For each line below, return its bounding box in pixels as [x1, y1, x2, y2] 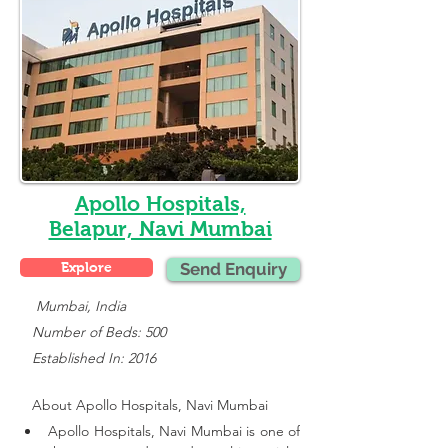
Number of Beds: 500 [20, 323, 166, 341]
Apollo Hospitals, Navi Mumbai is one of [48, 422, 300, 440]
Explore [61, 259, 112, 275]
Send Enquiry [180, 259, 287, 279]
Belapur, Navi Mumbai [48, 217, 272, 240]
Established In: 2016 [20, 349, 156, 367]
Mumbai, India [36, 297, 126, 315]
